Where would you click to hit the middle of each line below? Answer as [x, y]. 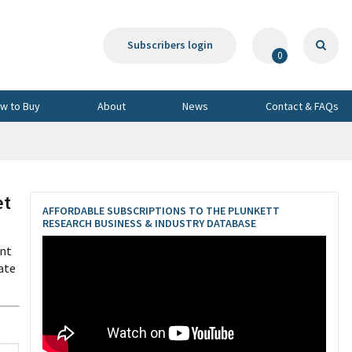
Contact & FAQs [302, 106]
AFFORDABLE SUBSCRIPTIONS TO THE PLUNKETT [161, 211]
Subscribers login [170, 45]
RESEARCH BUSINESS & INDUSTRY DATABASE [149, 223]
